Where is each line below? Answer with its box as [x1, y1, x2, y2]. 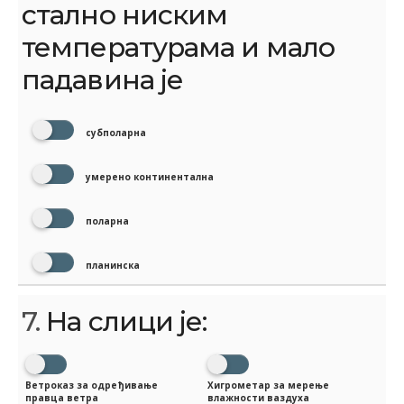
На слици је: [40, 304, 207, 338]
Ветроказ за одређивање [25, 379, 158, 392]
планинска [83, 258, 140, 271]
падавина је [22, 62, 184, 96]
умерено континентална [83, 170, 214, 183]
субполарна [83, 125, 146, 139]
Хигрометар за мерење [207, 379, 329, 392]
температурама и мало [22, 30, 335, 64]
